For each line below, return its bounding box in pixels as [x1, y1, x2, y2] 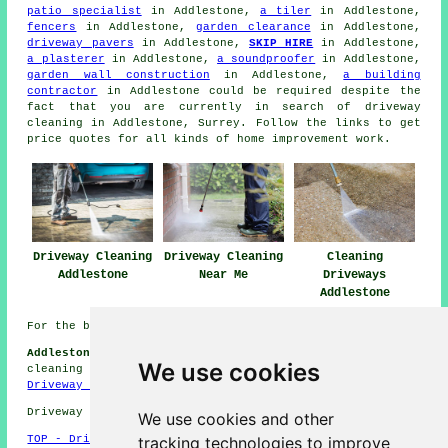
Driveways [323, 268, 387, 283]
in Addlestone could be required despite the [97, 85, 421, 98]
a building [343, 69, 421, 82]
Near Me [199, 268, 249, 283]
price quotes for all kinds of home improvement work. [27, 133, 392, 146]
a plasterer [27, 53, 105, 66]
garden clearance [196, 21, 311, 34]
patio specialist [27, 5, 142, 18]
